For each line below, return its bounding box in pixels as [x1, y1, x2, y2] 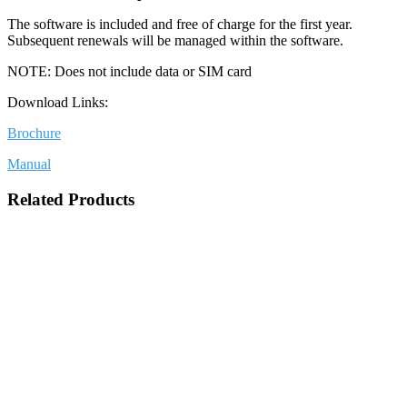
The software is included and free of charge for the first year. [7, 16, 352, 33]
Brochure [7, 125, 61, 142]
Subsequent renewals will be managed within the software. [7, 33, 343, 49]
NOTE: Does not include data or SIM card [7, 64, 252, 80]
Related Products [7, 190, 134, 210]
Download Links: [7, 94, 108, 111]
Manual [7, 156, 51, 173]
